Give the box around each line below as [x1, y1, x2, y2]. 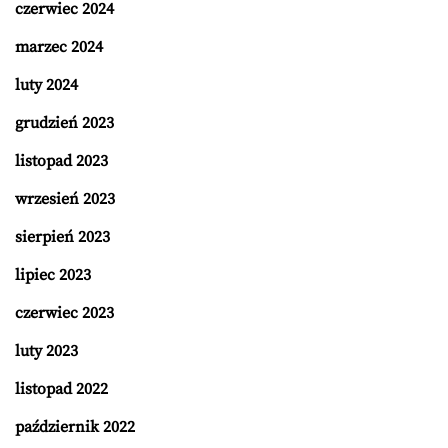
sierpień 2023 [15, 226, 110, 247]
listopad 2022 [15, 378, 108, 399]
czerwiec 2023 [15, 302, 114, 323]
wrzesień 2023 [15, 188, 115, 209]
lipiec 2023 [15, 264, 91, 285]
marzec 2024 [15, 36, 103, 57]
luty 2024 [15, 74, 78, 95]
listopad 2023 [15, 150, 108, 171]
